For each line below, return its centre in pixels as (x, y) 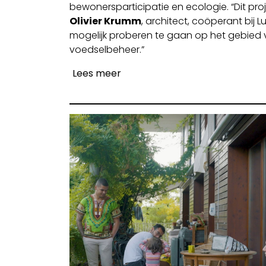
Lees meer (97, 73)
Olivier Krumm (105, 21)
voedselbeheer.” (107, 49)
